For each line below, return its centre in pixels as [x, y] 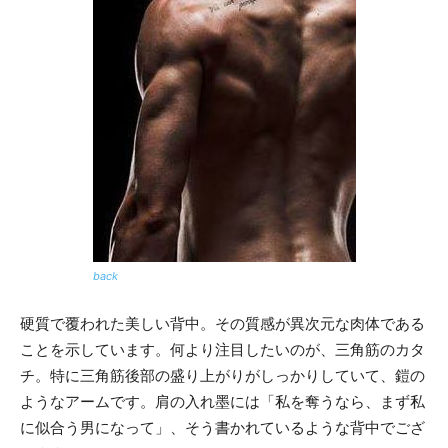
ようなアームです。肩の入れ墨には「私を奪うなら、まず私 [222, 401]
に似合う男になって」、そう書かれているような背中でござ [222, 427]
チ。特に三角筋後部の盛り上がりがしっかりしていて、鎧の [222, 375]
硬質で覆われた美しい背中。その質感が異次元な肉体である [222, 323]
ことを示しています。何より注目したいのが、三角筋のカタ [222, 349]
